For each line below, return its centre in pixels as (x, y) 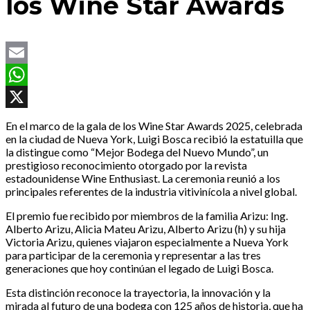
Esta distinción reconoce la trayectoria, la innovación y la (138, 293)
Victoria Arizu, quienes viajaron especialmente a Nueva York (147, 242)
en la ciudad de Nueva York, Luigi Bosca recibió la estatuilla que (154, 139)
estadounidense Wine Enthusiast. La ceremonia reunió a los (143, 179)
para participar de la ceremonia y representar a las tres (133, 255)
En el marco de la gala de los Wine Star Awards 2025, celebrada (154, 126)
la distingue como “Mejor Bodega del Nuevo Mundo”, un (137, 152)
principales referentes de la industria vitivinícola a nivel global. (151, 192)
